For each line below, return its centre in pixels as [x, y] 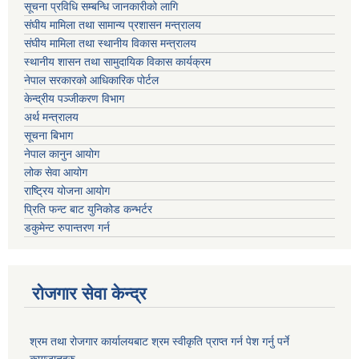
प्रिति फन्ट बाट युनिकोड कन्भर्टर [88, 210]
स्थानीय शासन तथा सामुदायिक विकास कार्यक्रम [117, 62]
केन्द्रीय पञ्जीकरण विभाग [74, 99]
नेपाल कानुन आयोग [62, 154]
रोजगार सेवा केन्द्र [89, 294]
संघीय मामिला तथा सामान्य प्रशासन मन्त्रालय [113, 25]
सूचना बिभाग [48, 136]
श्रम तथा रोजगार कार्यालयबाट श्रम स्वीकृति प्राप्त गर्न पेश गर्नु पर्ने [159, 342]
